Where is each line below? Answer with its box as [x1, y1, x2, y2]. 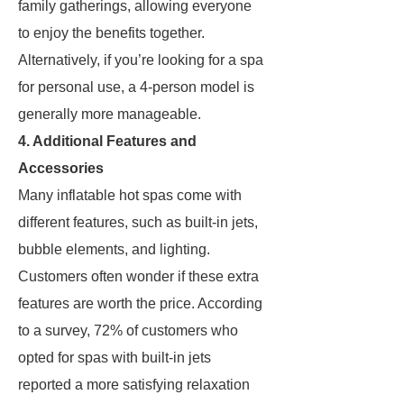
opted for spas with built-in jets [18, 350, 211, 365]
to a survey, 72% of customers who [18, 323, 238, 338]
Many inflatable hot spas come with [18, 188, 242, 203]
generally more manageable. [18, 106, 201, 122]
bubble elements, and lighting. [18, 242, 210, 257]
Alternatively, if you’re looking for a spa [18, 52, 263, 68]
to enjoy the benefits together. [18, 25, 205, 41]
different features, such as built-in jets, [18, 215, 258, 230]
